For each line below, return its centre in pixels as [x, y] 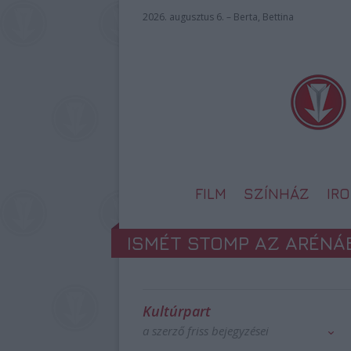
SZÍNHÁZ [277, 194]
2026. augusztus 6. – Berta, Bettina [218, 17]
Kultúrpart [177, 311]
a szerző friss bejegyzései [206, 331]
